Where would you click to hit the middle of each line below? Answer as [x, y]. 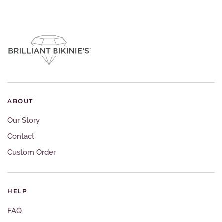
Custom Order [31, 152]
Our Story [24, 120]
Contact [21, 136]
